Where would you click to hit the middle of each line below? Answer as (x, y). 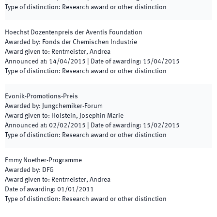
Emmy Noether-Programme (43, 160)
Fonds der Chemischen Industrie (90, 42)
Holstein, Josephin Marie (87, 116)
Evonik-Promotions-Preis (41, 96)
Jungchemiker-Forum (72, 106)
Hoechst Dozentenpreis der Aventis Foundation (74, 32)
